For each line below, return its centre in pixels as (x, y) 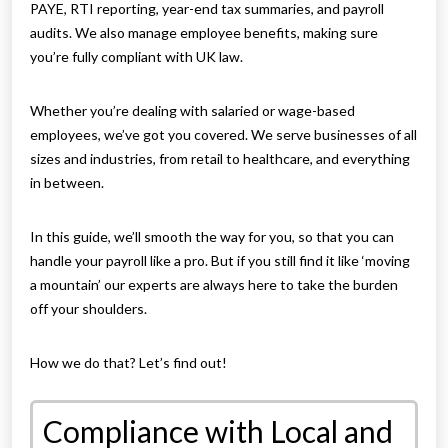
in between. (67, 183)
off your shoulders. (90, 309)
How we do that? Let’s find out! (128, 363)
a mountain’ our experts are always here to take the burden (214, 285)
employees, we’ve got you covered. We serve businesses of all (223, 135)
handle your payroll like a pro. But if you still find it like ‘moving (220, 261)
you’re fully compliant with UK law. (136, 57)
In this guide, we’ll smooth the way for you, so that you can (212, 237)
